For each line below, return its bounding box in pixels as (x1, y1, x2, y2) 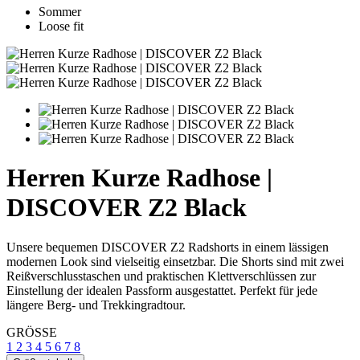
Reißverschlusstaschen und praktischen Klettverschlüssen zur (6, 268, 316, 283)
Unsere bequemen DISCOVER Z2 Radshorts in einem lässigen (6, 239, 329, 254)
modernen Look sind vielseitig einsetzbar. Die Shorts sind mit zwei (6, 254, 344, 268)
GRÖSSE (6, 325, 57, 339)
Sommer (39, 5, 81, 18)
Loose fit (39, 19, 84, 33)
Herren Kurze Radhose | (6, 163, 272, 193)
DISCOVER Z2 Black (6, 193, 247, 223)
